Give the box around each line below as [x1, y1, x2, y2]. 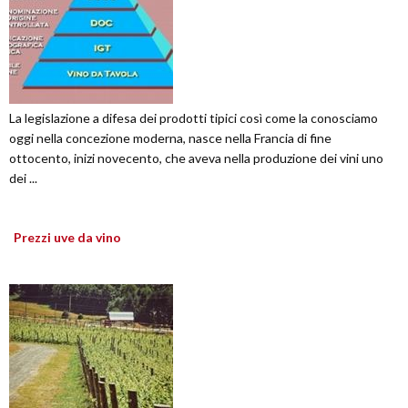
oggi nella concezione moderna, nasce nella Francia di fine [9, 130, 331, 147]
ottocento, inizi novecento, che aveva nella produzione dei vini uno [9, 150, 383, 167]
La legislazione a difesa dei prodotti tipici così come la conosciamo [9, 110, 378, 127]
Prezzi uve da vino [14, 229, 121, 246]
